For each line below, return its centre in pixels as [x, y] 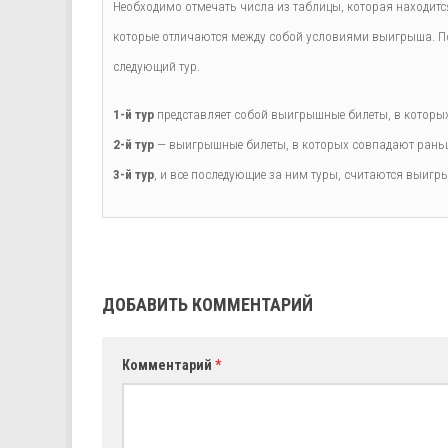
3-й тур [133, 174]
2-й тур [133, 144]
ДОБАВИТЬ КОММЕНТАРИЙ [207, 304]
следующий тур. [156, 66]
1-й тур [133, 114]
